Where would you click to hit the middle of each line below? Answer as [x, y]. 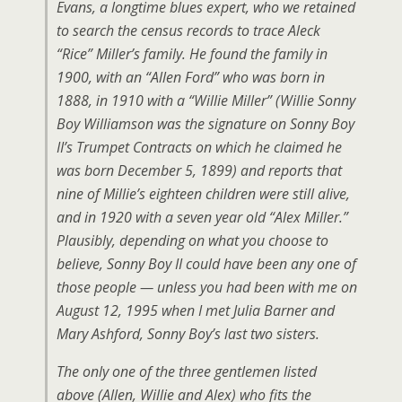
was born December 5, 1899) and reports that [199, 170]
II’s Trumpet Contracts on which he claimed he [199, 147]
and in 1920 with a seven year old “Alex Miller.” [202, 217]
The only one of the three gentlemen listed [187, 371]
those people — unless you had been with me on [207, 287]
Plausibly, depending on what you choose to [192, 240]
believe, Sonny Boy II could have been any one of [206, 264]
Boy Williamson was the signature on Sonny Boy [205, 124]
